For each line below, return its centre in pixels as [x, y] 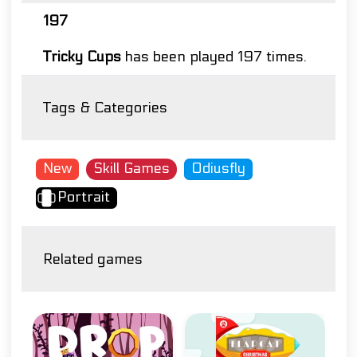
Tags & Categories [105, 108]
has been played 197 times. [214, 57]
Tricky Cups [82, 57]
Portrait [84, 198]
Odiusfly [218, 169]
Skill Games [131, 169]
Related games [93, 260]
